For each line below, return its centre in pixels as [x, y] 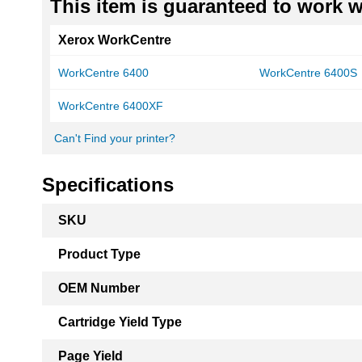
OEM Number [99, 288]
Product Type [99, 254]
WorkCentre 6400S [309, 73]
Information [73, 229]
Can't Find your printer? [115, 138]
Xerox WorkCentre [115, 40]
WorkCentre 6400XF [111, 106]
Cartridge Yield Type [120, 322]
